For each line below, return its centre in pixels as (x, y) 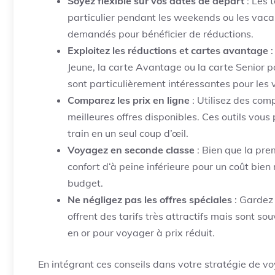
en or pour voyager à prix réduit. (141, 233)
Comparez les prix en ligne (129, 100)
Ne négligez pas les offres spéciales (150, 199)
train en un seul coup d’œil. (128, 133)
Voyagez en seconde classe (131, 150)
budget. (85, 183)
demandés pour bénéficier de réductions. (161, 34)
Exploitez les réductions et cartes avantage (168, 50)
